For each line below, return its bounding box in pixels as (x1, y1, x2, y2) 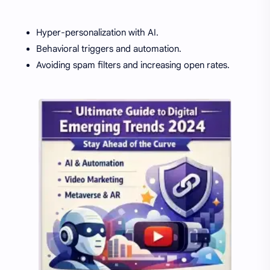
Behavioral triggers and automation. (36, 43, 181, 54)
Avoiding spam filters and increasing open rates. (36, 59, 230, 71)
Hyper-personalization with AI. (36, 27, 159, 38)
